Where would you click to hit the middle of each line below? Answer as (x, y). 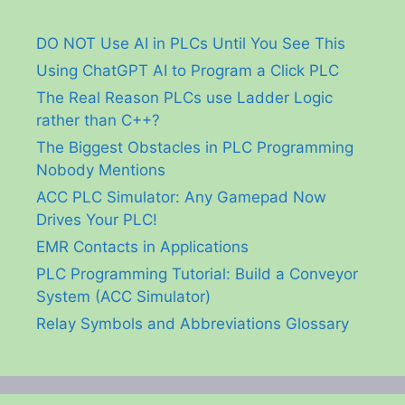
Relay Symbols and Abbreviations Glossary (193, 323)
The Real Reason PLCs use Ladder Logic (184, 97)
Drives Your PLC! (97, 219)
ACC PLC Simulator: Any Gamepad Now (181, 197)
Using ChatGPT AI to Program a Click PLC (188, 70)
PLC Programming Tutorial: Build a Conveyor (197, 273)
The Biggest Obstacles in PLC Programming (195, 147)
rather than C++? (98, 120)
